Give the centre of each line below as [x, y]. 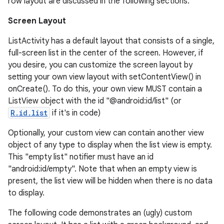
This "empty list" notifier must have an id [81, 157]
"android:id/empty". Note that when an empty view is [102, 169]
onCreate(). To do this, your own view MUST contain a [105, 89]
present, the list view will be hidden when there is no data [110, 181]
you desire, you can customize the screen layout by [100, 65]
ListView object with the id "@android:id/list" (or [95, 101]
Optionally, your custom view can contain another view [106, 133]
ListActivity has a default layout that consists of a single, [111, 41]
